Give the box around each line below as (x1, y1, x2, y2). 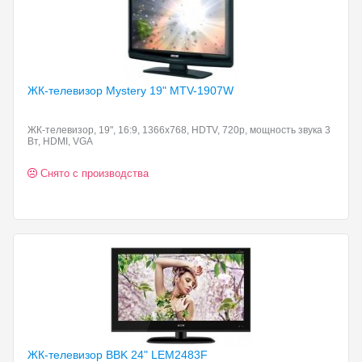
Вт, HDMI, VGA (27, 136, 93, 147)
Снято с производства (40, 167, 149, 179)
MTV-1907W (170, 84, 234, 97)
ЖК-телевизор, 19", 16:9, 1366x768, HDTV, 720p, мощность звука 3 (27, 124, 330, 136)
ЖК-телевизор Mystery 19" (27, 84, 170, 97)
